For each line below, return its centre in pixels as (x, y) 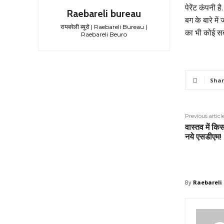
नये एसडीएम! (203, 137)
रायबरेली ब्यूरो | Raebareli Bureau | (104, 27)
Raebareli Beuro (104, 34)
